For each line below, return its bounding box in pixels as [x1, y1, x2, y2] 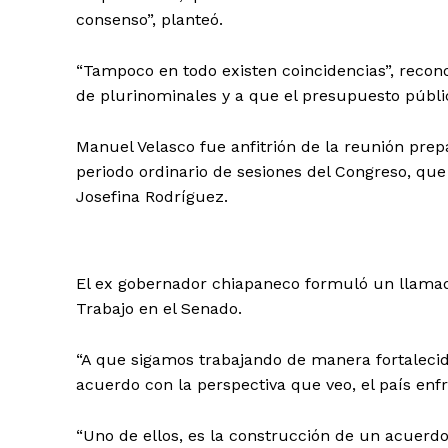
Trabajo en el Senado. [76, 298, 242, 318]
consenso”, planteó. [76, 9, 223, 29]
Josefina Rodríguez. [76, 186, 228, 206]
